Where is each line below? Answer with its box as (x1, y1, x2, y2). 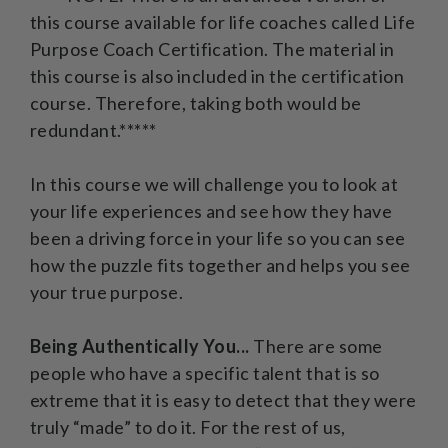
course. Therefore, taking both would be (30, 91, 362, 114)
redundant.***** (30, 118, 157, 141)
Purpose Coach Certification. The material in (30, 37, 395, 60)
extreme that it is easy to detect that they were (30, 388, 417, 411)
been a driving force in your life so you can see (30, 226, 406, 249)
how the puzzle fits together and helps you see (30, 253, 411, 276)
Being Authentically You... (30, 334, 254, 357)
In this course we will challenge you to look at (30, 172, 399, 195)
